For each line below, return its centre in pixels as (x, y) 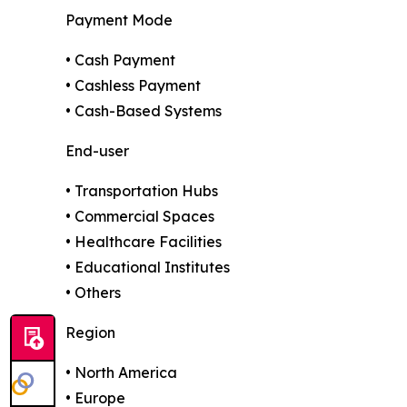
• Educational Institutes (148, 268)
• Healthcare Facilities (144, 242)
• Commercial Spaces (140, 217)
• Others (93, 293)
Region (90, 333)
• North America (121, 373)
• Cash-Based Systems (144, 111)
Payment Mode (119, 20)
